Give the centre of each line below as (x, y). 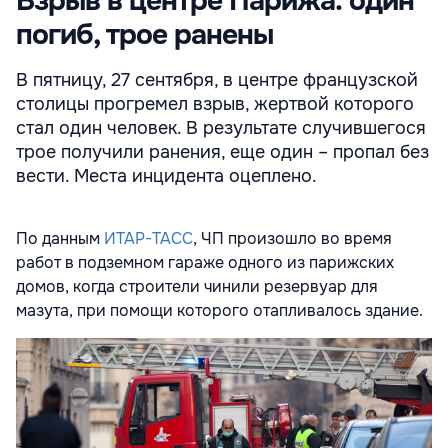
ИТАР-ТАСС (148, 238)
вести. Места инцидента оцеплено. (166, 175)
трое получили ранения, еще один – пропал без (222, 151)
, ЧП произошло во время (292, 238)
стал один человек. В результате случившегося (221, 127)
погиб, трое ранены (144, 34)
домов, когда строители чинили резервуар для (197, 286)
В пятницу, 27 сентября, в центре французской (217, 79)
